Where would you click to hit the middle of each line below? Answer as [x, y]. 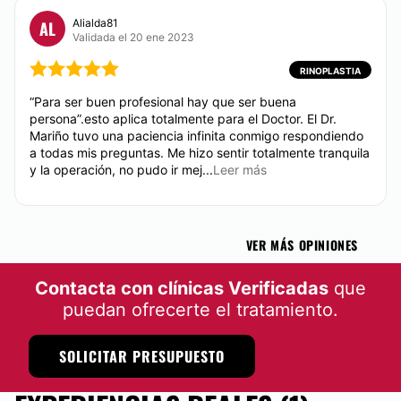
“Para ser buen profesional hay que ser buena [163, 102]
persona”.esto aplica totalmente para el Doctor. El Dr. [183, 119]
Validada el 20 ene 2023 [133, 37]
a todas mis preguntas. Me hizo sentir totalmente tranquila [200, 153]
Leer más [240, 170]
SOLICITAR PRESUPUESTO [142, 356]
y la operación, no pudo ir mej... [121, 170]
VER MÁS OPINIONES [302, 245]
